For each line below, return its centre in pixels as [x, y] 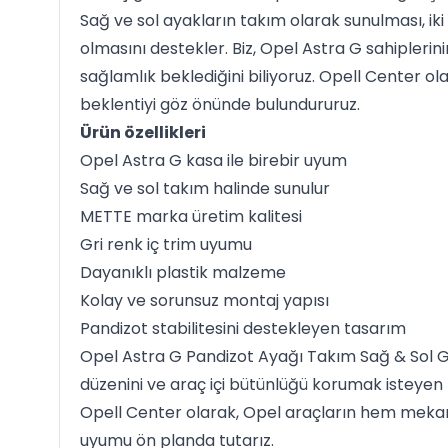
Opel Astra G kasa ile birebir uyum [213, 160]
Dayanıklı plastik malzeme [182, 272]
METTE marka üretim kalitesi [190, 216]
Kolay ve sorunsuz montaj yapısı [204, 300]
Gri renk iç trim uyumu [165, 244]
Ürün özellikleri [142, 132]
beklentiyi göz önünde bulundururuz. [219, 104]
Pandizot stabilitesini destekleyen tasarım [242, 328]
